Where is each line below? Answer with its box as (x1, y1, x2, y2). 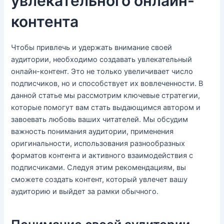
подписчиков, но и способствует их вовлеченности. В (11, 79, 203, 88)
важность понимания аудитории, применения (11, 127, 174, 136)
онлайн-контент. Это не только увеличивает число (11, 67, 193, 76)
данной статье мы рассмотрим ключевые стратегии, (11, 91, 200, 100)
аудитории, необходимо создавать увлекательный (11, 55, 192, 64)
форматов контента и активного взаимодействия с (11, 151, 193, 160)
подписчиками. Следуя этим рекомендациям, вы (11, 163, 186, 172)
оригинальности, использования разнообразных (11, 139, 185, 148)
